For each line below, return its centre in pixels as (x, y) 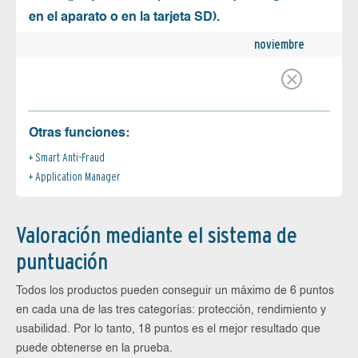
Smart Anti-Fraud (70, 158)
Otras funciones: (79, 134)
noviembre (279, 45)
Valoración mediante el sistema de (157, 235)
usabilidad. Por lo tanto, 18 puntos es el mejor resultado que (168, 330)
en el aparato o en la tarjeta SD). (124, 18)
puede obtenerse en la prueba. (94, 349)
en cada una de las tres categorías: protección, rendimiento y (171, 310)
